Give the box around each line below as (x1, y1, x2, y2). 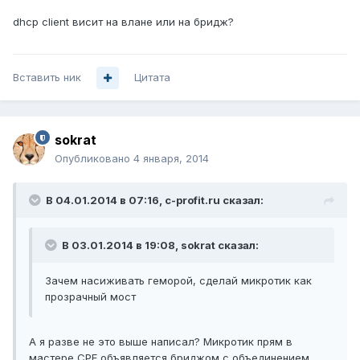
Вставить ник (13, 71, 81, 84)
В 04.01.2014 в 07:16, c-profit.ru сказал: (46, 194, 264, 207)
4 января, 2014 (133, 152, 209, 166)
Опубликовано (55, 152, 133, 166)
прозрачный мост (45, 290, 136, 304)
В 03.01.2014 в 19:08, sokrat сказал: (59, 239, 259, 252)
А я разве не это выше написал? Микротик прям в (29, 335, 292, 349)
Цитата (134, 71, 170, 84)
